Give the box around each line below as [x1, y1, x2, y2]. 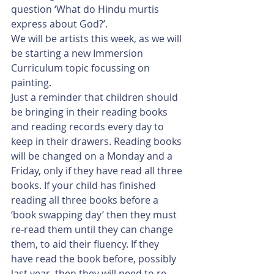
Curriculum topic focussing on [11, 61, 152, 75]
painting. [11, 76, 54, 89]
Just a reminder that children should [11, 91, 180, 104]
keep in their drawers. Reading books [11, 135, 184, 148]
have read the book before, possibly [11, 252, 179, 265]
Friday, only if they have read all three [11, 164, 185, 177]
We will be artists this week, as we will [11, 32, 184, 45]
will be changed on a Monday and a [11, 149, 175, 163]
